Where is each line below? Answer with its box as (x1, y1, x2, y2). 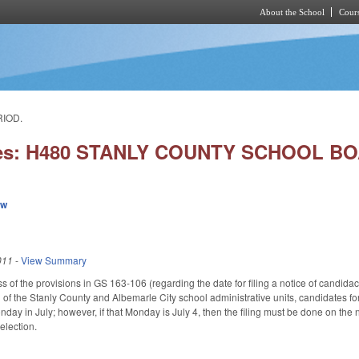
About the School (260, 7, 325, 17)
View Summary (21, 252, 87, 267)
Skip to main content (122, 26, 210, 40)
